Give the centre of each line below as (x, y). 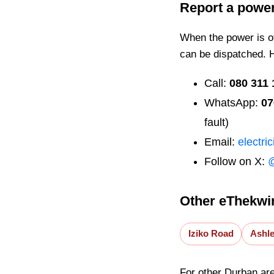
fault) (217, 123)
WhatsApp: (233, 103)
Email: (221, 142)
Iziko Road (211, 234)
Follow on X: (236, 162)
